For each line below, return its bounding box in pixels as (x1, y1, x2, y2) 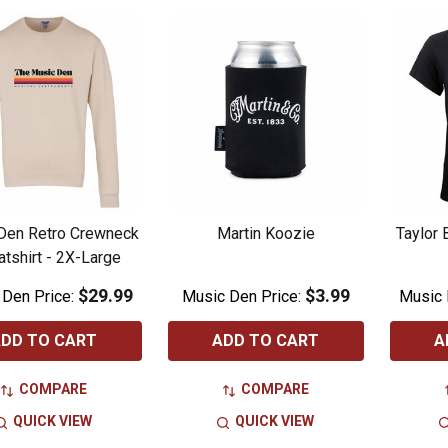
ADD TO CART (212, 331, 320, 351)
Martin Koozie (216, 224, 315, 244)
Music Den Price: (181, 287, 305, 307)
